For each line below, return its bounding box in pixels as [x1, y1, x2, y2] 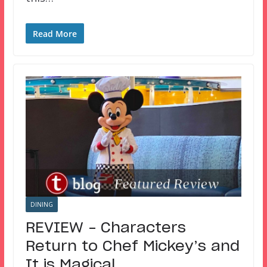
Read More [32, 27, 77, 39]
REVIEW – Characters [25, 221, 186, 235]
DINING [30, 200, 53, 209]
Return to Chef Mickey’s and [25, 239, 240, 254]
